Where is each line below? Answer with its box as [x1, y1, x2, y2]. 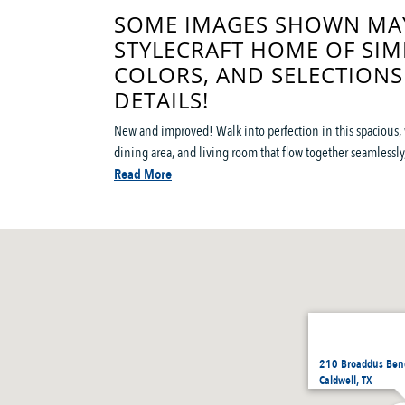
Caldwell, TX [318, 372, 372, 389]
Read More [114, 165, 172, 184]
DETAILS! [114, 85, 209, 115]
